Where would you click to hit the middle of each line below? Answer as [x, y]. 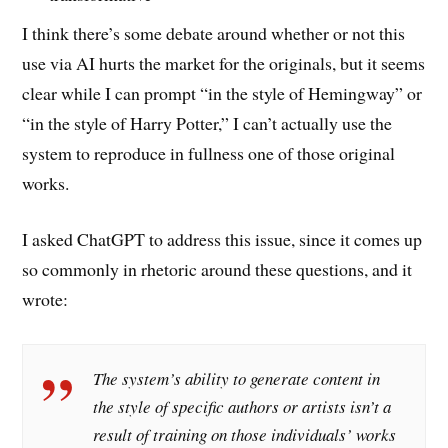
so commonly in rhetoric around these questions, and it [217, 269]
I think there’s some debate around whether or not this [214, 32]
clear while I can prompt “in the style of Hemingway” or [222, 92]
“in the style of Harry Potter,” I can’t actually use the [207, 122]
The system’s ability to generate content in [237, 379]
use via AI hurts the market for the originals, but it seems [224, 62]
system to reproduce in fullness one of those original [209, 152]
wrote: [45, 299]
